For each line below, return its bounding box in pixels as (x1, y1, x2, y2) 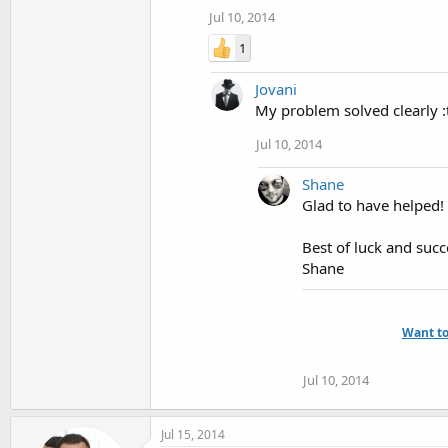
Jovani (255, 79, 297, 99)
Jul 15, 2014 (161, 426, 225, 443)
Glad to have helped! (302, 195, 444, 215)
